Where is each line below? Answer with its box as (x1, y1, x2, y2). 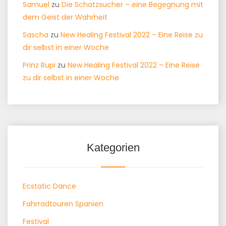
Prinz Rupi (23, 60, 55, 70)
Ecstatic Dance (23, 181, 76, 191)
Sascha (23, 30, 48, 40)
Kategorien (86, 141, 140, 154)
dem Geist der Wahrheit (23, 12, 107, 22)
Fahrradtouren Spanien (23, 199, 103, 209)
